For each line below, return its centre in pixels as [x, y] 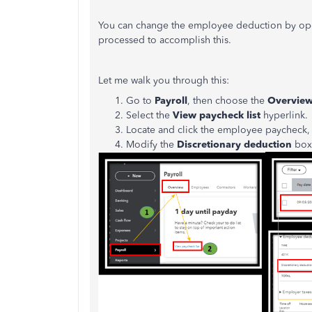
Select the [148, 115]
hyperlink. [286, 115]
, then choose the [227, 101]
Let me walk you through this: [165, 80]
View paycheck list [215, 115]
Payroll [171, 101]
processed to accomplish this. [165, 40]
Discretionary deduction [234, 145]
